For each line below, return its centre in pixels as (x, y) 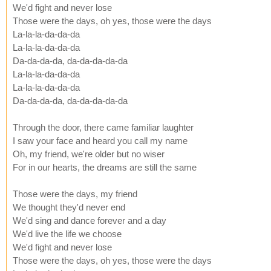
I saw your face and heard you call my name (100, 140)
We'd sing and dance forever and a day (90, 220)
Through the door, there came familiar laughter (103, 127)
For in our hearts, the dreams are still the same (105, 167)
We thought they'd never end (69, 207)
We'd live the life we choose (67, 233)
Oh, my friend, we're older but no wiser (89, 154)
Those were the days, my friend (75, 194)
